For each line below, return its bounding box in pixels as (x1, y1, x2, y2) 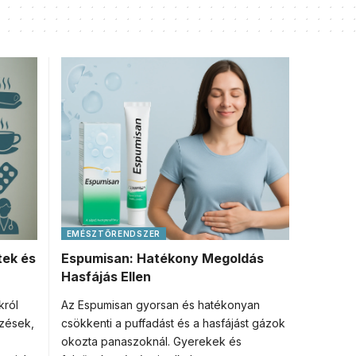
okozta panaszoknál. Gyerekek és (60, 335, 242, 348)
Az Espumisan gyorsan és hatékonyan (60, 298, 260, 311)
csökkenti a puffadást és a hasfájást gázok (60, 316, 285, 330)
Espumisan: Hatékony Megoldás (60, 250, 264, 266)
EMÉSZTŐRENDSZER (66, 229, 161, 238)
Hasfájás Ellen (60, 269, 151, 284)
